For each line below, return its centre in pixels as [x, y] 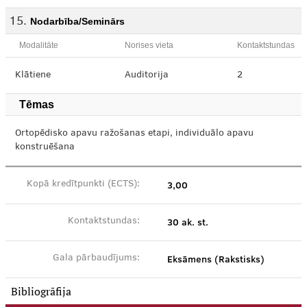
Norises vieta [149, 45]
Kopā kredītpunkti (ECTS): [83, 184]
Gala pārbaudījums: [96, 258]
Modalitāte [39, 45]
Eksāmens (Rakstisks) [216, 259]
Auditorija [147, 75]
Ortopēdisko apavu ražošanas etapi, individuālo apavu [134, 134]
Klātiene [33, 75]
